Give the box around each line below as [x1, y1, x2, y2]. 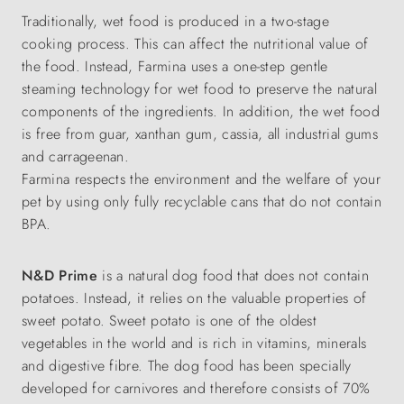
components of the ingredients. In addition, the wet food [22, 101, 380, 123]
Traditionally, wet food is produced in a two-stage [22, 11, 330, 32]
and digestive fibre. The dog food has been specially [22, 355, 352, 377]
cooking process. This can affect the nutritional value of [22, 33, 369, 55]
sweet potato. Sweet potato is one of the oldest [22, 310, 317, 332]
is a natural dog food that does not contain [96, 265, 369, 287]
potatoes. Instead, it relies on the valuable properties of [22, 288, 367, 309]
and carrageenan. [22, 146, 130, 168]
